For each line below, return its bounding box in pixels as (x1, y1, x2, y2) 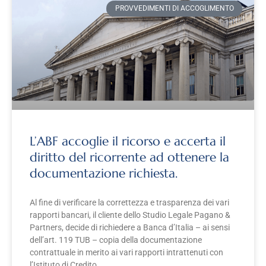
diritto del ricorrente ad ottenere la (30, 150, 229, 166)
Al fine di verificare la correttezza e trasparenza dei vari (30, 198, 229, 208)
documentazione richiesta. (30, 166, 178, 182)
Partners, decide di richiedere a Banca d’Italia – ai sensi (30, 223, 230, 233)
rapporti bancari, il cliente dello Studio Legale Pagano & (30, 210, 230, 220)
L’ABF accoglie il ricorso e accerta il (30, 134, 226, 150)
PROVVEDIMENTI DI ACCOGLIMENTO (115, 4, 234, 13)
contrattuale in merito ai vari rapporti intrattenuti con (30, 248, 223, 258)
